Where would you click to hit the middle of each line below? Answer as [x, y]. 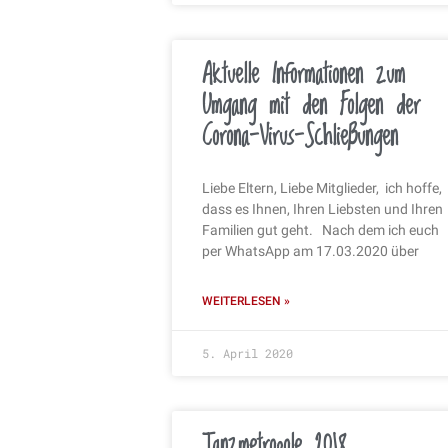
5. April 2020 [247, 352]
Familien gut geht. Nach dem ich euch [320, 229]
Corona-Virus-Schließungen [300, 136]
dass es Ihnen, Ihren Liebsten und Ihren [322, 208]
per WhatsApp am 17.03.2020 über [310, 250]
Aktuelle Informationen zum [303, 74]
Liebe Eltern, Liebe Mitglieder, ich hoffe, [322, 187]
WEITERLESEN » [246, 300]
